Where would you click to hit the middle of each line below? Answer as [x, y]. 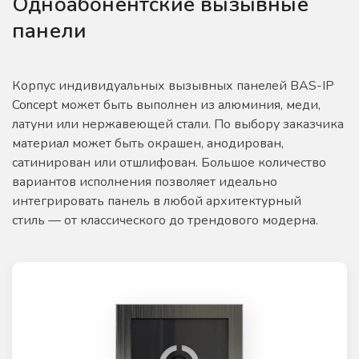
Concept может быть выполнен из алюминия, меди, [166, 105]
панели [50, 30]
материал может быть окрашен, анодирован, [148, 143]
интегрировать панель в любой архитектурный [157, 201]
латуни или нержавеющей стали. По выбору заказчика [178, 124]
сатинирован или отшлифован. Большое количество [169, 162]
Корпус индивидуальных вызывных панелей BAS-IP [173, 85]
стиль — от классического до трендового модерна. [165, 220]
